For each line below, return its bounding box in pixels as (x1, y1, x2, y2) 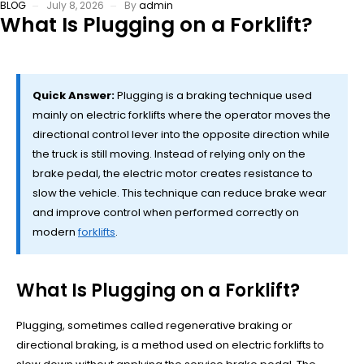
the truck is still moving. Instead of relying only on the (32, 145, 305, 162)
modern (32, 223, 78, 240)
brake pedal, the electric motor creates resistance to (32, 165, 313, 181)
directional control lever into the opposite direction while (32, 126, 330, 142)
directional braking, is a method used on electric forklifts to (16, 336, 324, 353)
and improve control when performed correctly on (32, 204, 299, 220)
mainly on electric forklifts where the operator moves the (32, 106, 331, 123)
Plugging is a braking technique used (115, 87, 312, 103)
